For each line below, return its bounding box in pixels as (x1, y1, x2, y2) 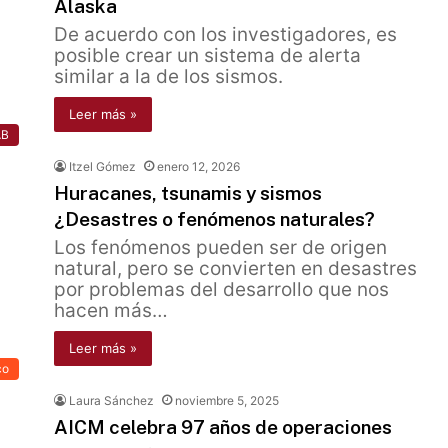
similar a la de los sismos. (54, 65, 283, 88)
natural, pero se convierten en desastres (54, 257, 417, 280)
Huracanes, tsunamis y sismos (54, 182, 322, 204)
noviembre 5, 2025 (175, 393, 279, 408)
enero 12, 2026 (157, 159, 240, 174)
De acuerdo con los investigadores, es (54, 23, 397, 46)
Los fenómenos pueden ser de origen (54, 236, 387, 259)
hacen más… (54, 299, 168, 322)
